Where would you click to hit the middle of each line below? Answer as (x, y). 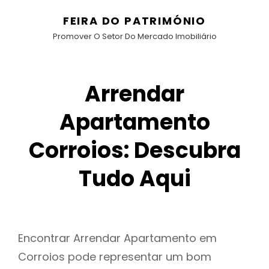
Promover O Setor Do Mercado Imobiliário (134, 36)
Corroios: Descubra (134, 150)
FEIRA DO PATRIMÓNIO (134, 21)
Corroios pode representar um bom (115, 257)
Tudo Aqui (134, 179)
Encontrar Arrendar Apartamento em (117, 238)
